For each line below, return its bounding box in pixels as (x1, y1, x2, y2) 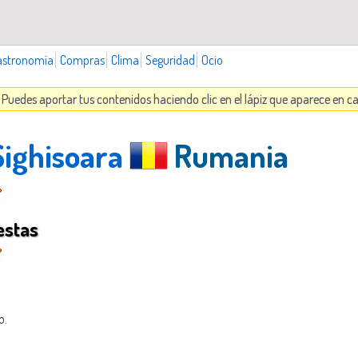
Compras (60, 51, 105, 68)
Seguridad (145, 51, 195, 68)
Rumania (168, 134, 288, 175)
